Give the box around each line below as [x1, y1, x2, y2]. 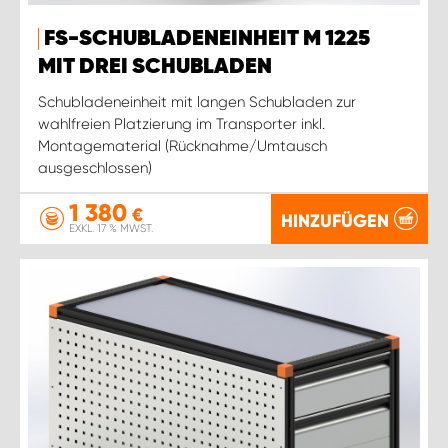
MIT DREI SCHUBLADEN [38, 55, 272, 78]
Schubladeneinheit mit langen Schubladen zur [38, 92, 356, 111]
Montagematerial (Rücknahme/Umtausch [38, 136, 327, 155]
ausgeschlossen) [38, 158, 152, 177]
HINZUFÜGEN [281, 209, 389, 232]
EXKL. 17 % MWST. [69, 222, 153, 235]
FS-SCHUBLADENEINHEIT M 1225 [44, 27, 370, 50]
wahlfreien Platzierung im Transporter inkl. [38, 114, 325, 133]
